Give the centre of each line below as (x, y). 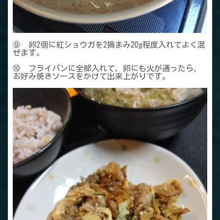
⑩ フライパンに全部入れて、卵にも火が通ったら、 (107, 69)
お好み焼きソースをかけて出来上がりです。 (91, 76)
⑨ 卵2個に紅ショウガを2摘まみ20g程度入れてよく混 (109, 45)
